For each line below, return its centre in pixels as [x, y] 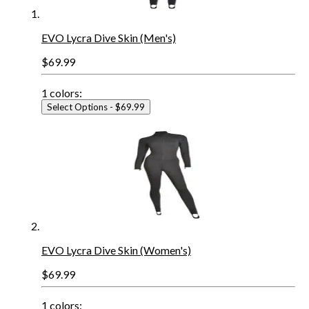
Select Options [77, 107]
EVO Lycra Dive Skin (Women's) [116, 250]
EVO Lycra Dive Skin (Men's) [109, 37]
